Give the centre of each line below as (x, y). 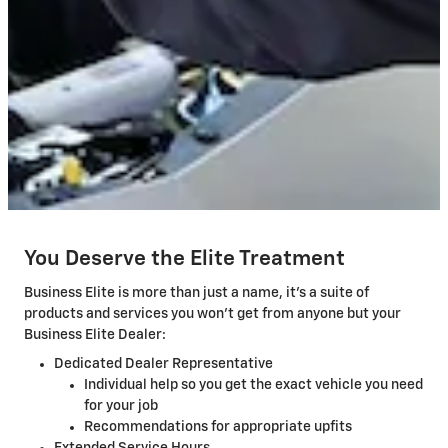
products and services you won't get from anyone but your (212, 314)
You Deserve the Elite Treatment (187, 259)
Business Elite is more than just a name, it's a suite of (196, 293)
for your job (121, 406)
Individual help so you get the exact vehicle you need (253, 385)
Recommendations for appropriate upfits (218, 427)
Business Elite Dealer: (95, 335)
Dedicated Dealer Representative (163, 364)
